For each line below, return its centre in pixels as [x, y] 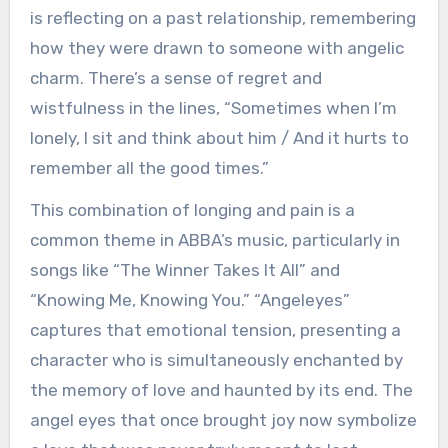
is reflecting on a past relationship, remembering [222, 17]
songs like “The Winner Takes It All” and [184, 270]
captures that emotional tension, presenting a [215, 330]
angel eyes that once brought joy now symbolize [223, 420]
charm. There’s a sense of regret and [175, 77]
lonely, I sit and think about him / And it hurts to [219, 137]
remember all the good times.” [149, 167]
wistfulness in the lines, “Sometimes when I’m [213, 107]
